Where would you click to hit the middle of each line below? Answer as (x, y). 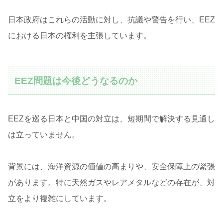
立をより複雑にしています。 (60, 199)
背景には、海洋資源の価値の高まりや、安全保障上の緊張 (111, 167)
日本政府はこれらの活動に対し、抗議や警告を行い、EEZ (111, 20)
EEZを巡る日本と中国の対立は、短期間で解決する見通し (111, 119)
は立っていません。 (44, 135)
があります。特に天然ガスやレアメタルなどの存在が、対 (111, 183)
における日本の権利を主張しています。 (80, 36)
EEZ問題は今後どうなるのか (76, 81)
